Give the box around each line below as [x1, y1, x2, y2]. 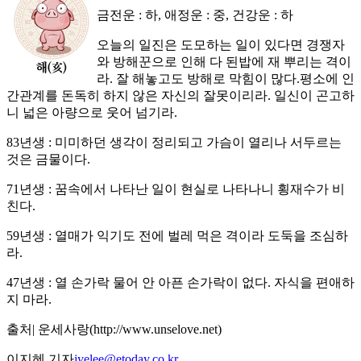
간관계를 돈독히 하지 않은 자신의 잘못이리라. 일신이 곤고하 [6, 89, 355, 103]
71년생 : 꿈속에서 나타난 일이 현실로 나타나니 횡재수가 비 [6, 182, 345, 197]
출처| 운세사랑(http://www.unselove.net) [6, 322, 222, 337]
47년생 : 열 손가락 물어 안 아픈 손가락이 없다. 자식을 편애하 [6, 276, 355, 290]
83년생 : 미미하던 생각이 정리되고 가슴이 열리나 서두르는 [6, 135, 342, 150]
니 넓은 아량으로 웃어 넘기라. [6, 106, 177, 120]
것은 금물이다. [6, 152, 90, 167]
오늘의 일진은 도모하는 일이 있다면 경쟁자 [97, 38, 345, 52]
